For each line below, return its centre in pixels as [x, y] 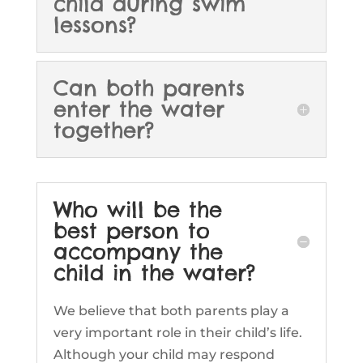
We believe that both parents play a [171, 311]
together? [103, 130]
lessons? [94, 25]
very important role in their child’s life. [177, 333]
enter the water [139, 109]
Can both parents [149, 88]
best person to [131, 231]
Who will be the [137, 210]
